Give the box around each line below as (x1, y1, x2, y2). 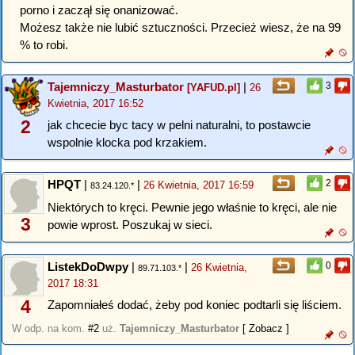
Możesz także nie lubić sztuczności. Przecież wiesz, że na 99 (20, 21, 341, 35)
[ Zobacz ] (242, 322, 289, 334)
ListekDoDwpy (48, 259, 128, 273)
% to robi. (20, 38, 68, 52)
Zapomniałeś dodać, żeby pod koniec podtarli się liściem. (48, 298, 342, 312)
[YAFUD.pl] (184, 81, 240, 94)
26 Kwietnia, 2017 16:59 (143, 178, 254, 191)
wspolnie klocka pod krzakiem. (48, 136, 207, 150)
